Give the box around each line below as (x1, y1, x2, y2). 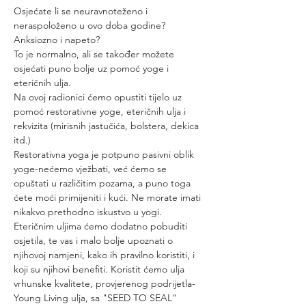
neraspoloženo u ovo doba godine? (14, 19, 168, 31)
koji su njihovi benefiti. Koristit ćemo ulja (14, 263, 187, 275)
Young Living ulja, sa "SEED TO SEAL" (14, 292, 180, 304)
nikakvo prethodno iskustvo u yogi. (14, 206, 162, 218)
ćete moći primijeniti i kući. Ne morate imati (14, 191, 204, 204)
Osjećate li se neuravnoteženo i (14, 5, 150, 17)
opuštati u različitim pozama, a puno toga (14, 177, 193, 189)
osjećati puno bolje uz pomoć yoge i (14, 62, 171, 74)
